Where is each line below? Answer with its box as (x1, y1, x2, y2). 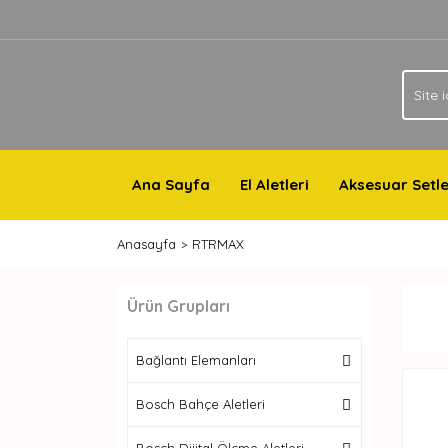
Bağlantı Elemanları (136, 352, 256, 368)
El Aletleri (240, 175, 309, 194)
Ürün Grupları (127, 296, 230, 316)
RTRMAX (192, 236, 244, 252)
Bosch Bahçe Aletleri (136, 396, 265, 412)
